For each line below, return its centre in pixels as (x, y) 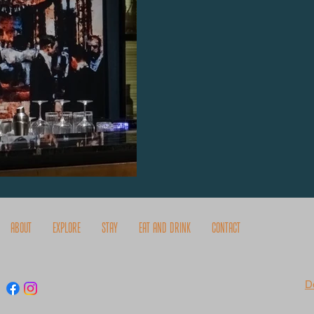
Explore (67, 228)
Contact (226, 228)
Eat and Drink (165, 228)
